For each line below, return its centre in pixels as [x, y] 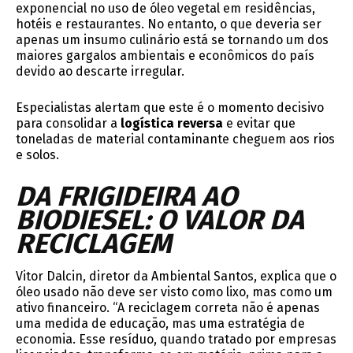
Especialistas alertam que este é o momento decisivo [170, 108]
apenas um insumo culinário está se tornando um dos [172, 40]
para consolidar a [68, 124]
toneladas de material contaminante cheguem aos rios [175, 139]
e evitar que [259, 124]
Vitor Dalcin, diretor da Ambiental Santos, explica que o [176, 277]
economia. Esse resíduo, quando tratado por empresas [176, 340]
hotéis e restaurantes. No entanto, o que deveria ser [169, 24]
